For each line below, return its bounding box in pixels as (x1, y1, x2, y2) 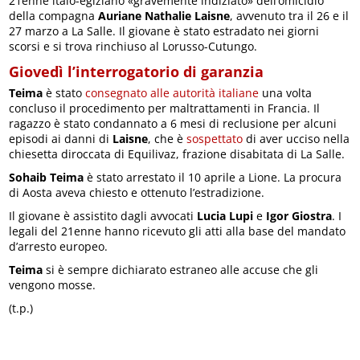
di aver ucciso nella (243, 131, 350, 147)
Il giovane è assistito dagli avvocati (9, 208, 194, 224)
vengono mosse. (9, 277, 96, 293)
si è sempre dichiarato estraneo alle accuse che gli (43, 262, 319, 278)
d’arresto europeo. (9, 239, 108, 255)
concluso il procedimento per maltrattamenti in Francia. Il (9, 100, 321, 117)
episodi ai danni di (9, 131, 113, 147)
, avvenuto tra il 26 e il (230, 8, 350, 24)
